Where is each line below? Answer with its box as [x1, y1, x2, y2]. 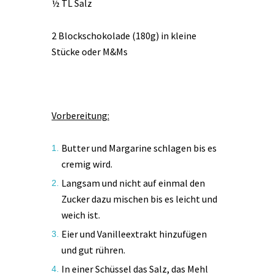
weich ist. [61, 208, 100, 221]
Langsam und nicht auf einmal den [61, 176, 205, 189]
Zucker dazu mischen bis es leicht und [61, 192, 217, 205]
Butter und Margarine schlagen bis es [61, 141, 217, 154]
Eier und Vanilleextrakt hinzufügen [61, 228, 207, 241]
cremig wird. [61, 157, 112, 170]
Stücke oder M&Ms [52, 45, 128, 58]
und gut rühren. [61, 244, 125, 257]
